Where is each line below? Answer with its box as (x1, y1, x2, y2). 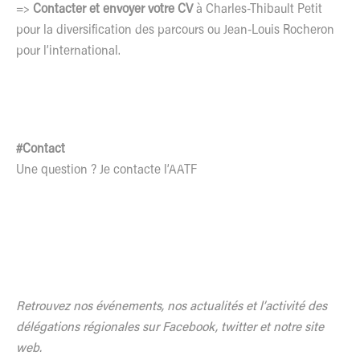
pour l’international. (16, 44, 121, 58)
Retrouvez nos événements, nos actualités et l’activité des (16, 300, 327, 313)
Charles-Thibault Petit (206, 2, 322, 16)
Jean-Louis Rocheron (223, 23, 334, 37)
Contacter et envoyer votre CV (33, 2, 196, 16)
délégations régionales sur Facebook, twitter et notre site (16, 321, 324, 334)
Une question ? (16, 163, 100, 177)
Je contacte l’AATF (100, 163, 200, 177)
